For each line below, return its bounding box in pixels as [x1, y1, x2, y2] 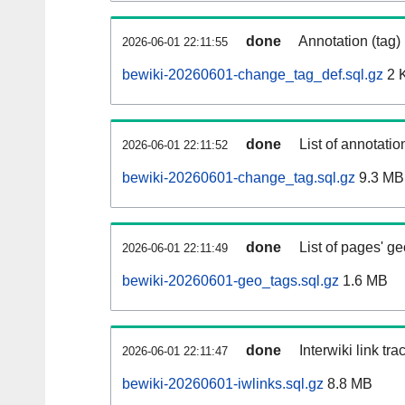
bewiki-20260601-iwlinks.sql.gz [122, 376, 324, 392]
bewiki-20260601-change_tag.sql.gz [122, 170, 355, 186]
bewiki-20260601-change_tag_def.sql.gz [122, 67, 383, 83]
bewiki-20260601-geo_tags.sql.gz [122, 273, 339, 289]
